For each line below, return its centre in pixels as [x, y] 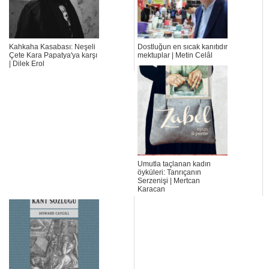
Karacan [151, 189]
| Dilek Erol [27, 64]
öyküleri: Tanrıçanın [169, 173]
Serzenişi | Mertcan [169, 181]
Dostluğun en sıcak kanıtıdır [183, 47]
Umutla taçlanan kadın [174, 164]
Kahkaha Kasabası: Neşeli [52, 47]
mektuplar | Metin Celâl [175, 56]
